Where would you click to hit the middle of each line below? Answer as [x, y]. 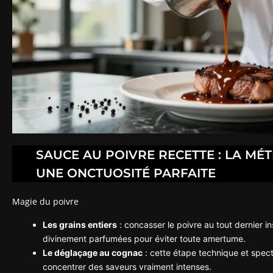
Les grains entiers [80, 224]
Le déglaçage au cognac [93, 252]
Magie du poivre [45, 201]
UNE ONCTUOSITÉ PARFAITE [126, 173]
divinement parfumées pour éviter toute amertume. [144, 238]
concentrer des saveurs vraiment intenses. [127, 266]
